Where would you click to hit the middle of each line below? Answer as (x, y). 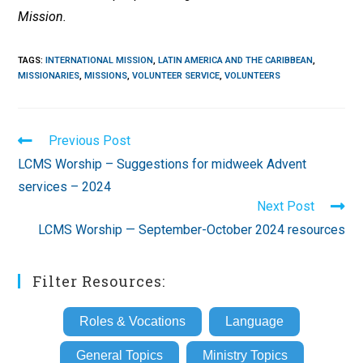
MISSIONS (106, 76)
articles (40, 171)
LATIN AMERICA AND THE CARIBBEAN (236, 61)
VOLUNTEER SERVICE (176, 76)
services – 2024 (65, 187)
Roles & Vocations (132, 322)
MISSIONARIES (49, 76)
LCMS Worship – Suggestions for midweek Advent (162, 164)
